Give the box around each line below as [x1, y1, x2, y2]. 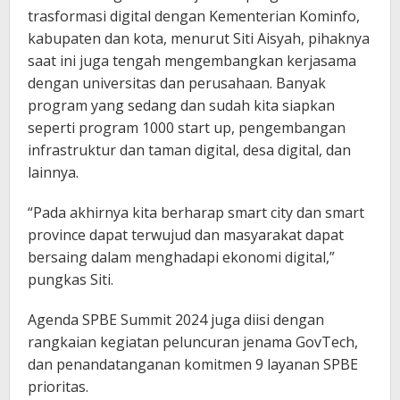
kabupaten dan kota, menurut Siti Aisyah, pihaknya [28, 28, 370, 48]
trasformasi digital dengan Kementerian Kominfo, [28, 5, 360, 26]
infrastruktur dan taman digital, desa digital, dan [28, 139, 351, 160]
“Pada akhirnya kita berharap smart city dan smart [28, 202, 364, 222]
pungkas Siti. [28, 269, 113, 289]
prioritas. [28, 376, 88, 396]
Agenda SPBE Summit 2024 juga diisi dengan [28, 309, 324, 329]
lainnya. [28, 162, 79, 182]
